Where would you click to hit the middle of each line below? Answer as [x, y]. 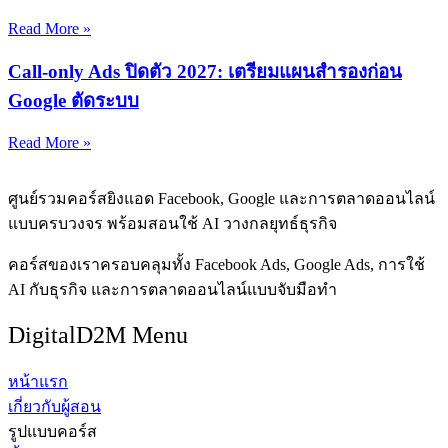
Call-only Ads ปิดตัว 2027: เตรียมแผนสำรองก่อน [205, 72]
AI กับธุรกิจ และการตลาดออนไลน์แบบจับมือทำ [172, 289]
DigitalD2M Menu [98, 334]
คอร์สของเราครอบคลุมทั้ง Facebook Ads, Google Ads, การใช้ [216, 264]
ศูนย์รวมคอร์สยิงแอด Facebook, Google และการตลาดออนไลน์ [221, 198]
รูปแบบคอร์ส [52, 431]
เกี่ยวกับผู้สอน [54, 406]
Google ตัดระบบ [73, 101]
